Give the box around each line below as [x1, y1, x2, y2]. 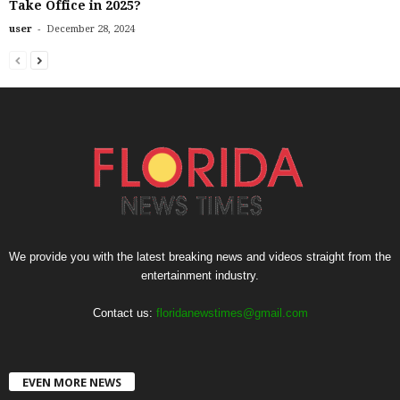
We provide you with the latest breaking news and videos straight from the [9, 250, 391, 264]
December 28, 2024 [46, 23, 135, 36]
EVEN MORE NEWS [22, 375, 121, 389]
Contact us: [92, 306, 156, 321]
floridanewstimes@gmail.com [155, 306, 308, 321]
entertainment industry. [141, 269, 259, 283]
